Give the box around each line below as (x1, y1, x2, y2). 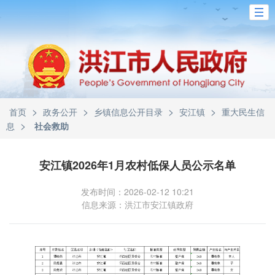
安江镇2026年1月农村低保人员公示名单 (39, 157, 236, 173)
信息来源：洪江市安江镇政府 (82, 198, 193, 211)
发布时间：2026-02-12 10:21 (81, 185, 194, 198)
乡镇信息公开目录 (94, 106, 163, 118)
